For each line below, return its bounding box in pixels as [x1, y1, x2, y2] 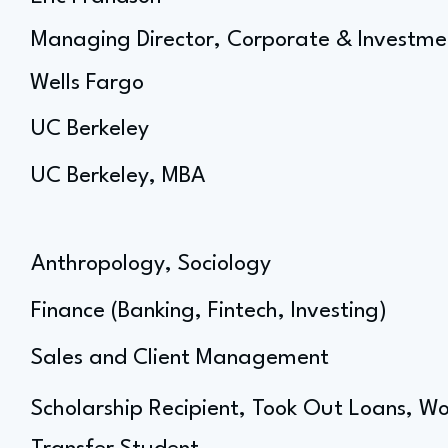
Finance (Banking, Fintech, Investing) [31, 300, 387, 322]
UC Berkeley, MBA [31, 165, 206, 187]
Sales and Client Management [31, 347, 329, 369]
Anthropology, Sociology [31, 253, 271, 275]
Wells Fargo [30, 72, 144, 94]
